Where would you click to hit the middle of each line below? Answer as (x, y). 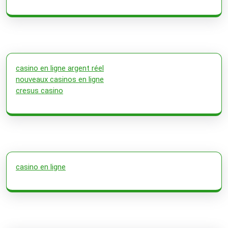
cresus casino (39, 90)
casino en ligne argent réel (60, 68)
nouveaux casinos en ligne (60, 79)
